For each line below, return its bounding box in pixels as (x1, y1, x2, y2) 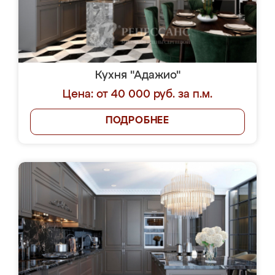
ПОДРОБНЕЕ (105, 116, 170, 126)
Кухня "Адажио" (95, 70, 180, 81)
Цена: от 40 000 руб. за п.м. (63, 89, 212, 100)
